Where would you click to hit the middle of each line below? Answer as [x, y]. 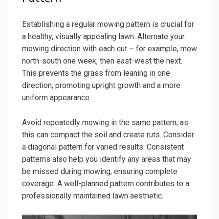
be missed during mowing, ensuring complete [100, 171]
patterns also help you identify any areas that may [107, 159]
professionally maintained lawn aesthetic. [93, 196]
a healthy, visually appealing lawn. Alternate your [103, 36]
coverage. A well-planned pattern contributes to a [106, 183]
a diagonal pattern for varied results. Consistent [103, 147]
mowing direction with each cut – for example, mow [109, 48]
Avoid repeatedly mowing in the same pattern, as [105, 122]
